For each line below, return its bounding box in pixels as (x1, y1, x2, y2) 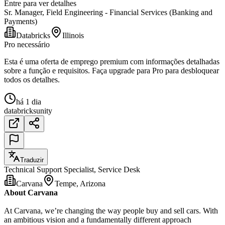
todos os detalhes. (4, 75, 60, 84)
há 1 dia (16, 97, 41, 106)
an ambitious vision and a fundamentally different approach (4, 215, 191, 224)
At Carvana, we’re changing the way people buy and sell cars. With (4, 206, 218, 215)
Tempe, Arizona (55, 179, 105, 188)
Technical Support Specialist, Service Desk (4, 165, 140, 174)
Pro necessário (4, 40, 50, 49)
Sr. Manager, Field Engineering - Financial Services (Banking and (4, 8, 212, 17)
